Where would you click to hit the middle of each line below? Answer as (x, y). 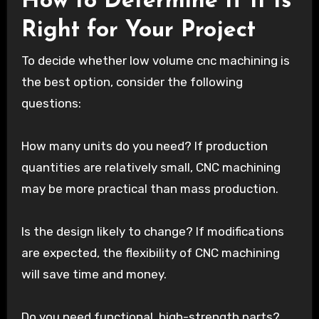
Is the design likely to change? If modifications (152, 231)
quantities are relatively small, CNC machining (151, 167)
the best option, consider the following (132, 82)
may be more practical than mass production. (150, 188)
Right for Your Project (138, 30)
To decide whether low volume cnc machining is (155, 60)
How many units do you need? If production (144, 146)
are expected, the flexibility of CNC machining (150, 252)
